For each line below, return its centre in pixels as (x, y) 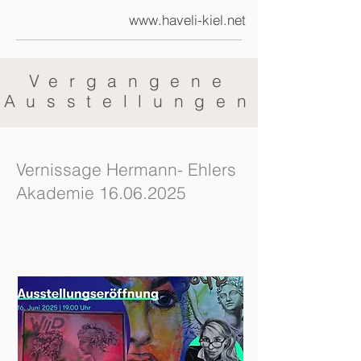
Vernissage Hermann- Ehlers (126, 169)
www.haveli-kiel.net (187, 20)
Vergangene (131, 81)
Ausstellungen (131, 101)
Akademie (58, 193)
